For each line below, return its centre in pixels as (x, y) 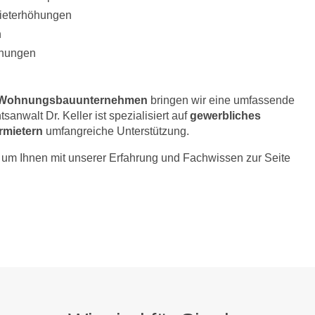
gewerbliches (225, 116)
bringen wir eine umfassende (221, 100)
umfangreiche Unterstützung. (116, 131)
